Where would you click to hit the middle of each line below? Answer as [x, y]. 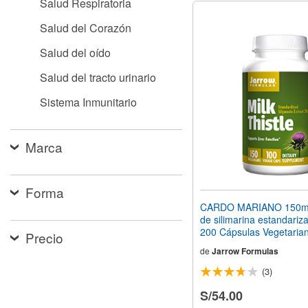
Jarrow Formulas [245, 251]
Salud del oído [75, 53]
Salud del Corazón [86, 28]
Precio [44, 238]
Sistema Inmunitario [88, 102]
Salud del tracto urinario [98, 77]
